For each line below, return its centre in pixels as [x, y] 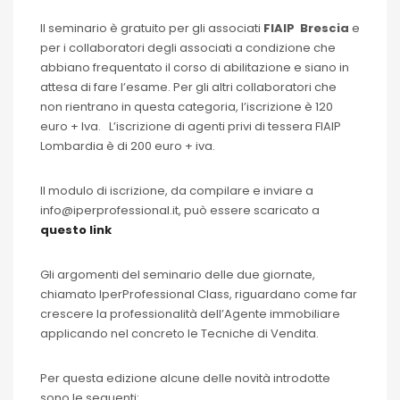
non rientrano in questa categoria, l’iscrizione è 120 [187, 107]
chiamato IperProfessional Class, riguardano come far [199, 294]
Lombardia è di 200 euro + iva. [128, 146]
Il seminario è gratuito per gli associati [152, 28]
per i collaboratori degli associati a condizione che [188, 48]
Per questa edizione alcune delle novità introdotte [185, 378]
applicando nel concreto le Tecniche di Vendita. [179, 333]
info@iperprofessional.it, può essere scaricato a [180, 210]
